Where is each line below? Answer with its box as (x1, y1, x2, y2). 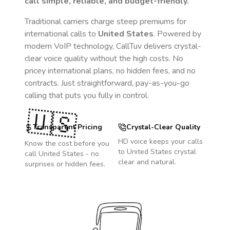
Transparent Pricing (33, 122, 102, 132)
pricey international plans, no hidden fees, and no (25, 65, 196, 76)
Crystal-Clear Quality (126, 122, 200, 132)
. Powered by (154, 28, 201, 40)
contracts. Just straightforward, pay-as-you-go (25, 78, 189, 89)
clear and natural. (118, 157, 176, 167)
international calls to (25, 28, 98, 40)
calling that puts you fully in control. (25, 90, 149, 101)
